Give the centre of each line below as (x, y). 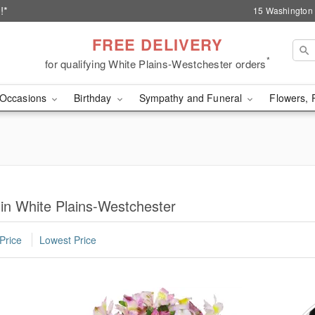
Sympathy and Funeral (192, 98)
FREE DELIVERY (157, 44)
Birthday (94, 98)
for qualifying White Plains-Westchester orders (155, 63)
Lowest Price (68, 240)
